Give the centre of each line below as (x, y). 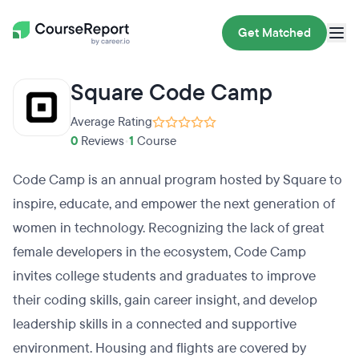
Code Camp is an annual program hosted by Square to (177, 180)
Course (155, 141)
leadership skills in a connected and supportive (155, 324)
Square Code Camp (171, 93)
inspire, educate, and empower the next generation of (174, 204)
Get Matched (274, 33)
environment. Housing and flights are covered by (159, 348)
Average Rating (111, 122)
